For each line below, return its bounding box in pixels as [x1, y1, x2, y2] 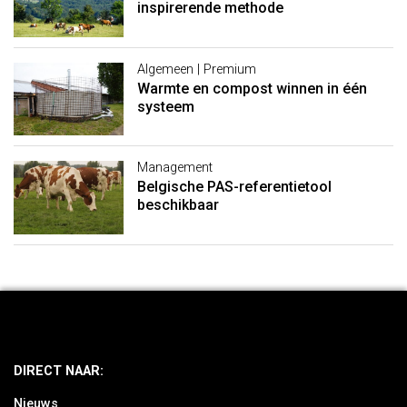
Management [136, 160, 213, 176]
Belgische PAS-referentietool [136, 178, 332, 196]
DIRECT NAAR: [14, 362, 104, 379]
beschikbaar [136, 196, 219, 214]
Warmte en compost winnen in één [136, 79, 367, 97]
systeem [136, 97, 194, 115]
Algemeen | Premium [136, 61, 256, 77]
